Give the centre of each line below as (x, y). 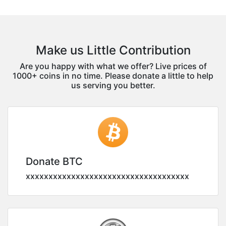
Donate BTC (54, 161)
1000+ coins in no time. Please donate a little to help (113, 75)
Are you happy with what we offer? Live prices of (113, 66)
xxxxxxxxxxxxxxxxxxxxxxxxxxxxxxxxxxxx (107, 176)
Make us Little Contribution (113, 50)
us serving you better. (113, 85)
